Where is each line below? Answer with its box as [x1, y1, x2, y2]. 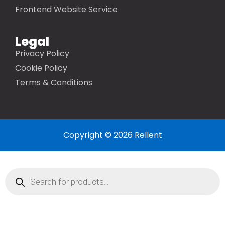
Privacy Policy [15, 48, 69, 60]
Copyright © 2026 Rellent [63, 129, 162, 141]
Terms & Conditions [15, 77, 92, 89]
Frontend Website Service [15, 4, 118, 16]
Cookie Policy [15, 62, 67, 74]
